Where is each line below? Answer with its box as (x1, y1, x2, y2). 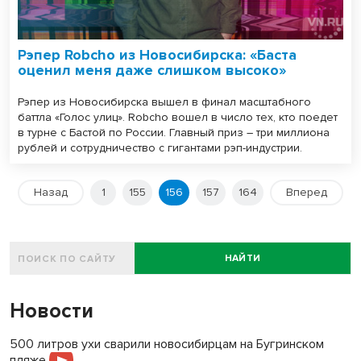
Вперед (286, 185, 327, 200)
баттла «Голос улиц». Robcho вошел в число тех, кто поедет (18, 110, 338, 125)
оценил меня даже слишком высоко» (18, 61, 286, 80)
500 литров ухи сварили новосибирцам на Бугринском (10, 336, 324, 353)
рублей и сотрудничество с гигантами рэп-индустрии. (18, 141, 302, 156)
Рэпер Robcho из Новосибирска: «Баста (18, 46, 297, 64)
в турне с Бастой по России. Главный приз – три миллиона (18, 126, 330, 140)
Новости (10, 299, 93, 324)
